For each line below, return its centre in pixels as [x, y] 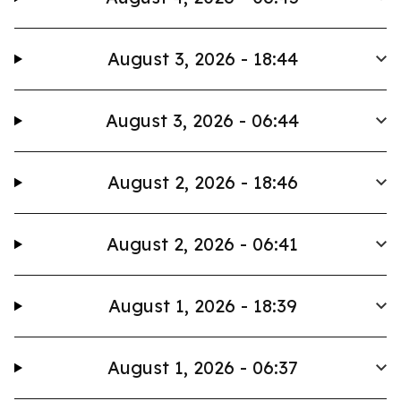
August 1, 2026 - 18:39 [202, 306]
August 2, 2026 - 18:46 [202, 182]
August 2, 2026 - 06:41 [203, 244]
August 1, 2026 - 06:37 [202, 367]
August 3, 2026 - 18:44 [202, 59]
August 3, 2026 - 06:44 [203, 120]
